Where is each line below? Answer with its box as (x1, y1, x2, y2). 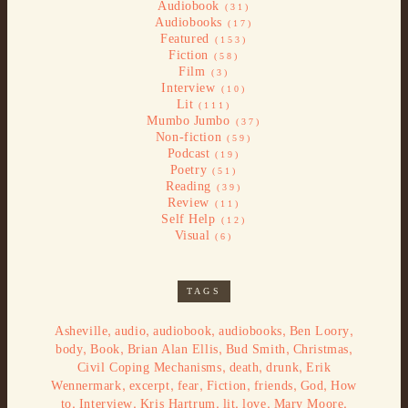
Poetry (169, 162, 208, 177)
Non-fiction (155, 129, 222, 144)
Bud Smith (225, 342, 286, 356)
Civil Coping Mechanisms (76, 360, 222, 374)
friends (253, 378, 293, 393)
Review (168, 195, 209, 209)
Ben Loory (289, 323, 350, 338)
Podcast (167, 146, 210, 160)
